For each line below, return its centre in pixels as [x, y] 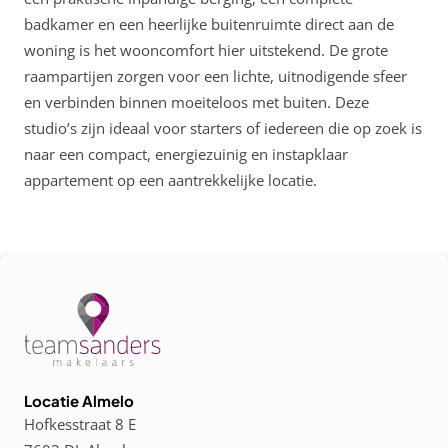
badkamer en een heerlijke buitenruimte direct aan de [209, 24]
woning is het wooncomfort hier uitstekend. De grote [206, 50]
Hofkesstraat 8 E [80, 424]
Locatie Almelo [79, 400]
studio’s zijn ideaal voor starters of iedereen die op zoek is [223, 128]
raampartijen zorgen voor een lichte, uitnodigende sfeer [215, 76]
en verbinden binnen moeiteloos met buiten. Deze [196, 102]
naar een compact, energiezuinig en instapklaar [186, 154]
